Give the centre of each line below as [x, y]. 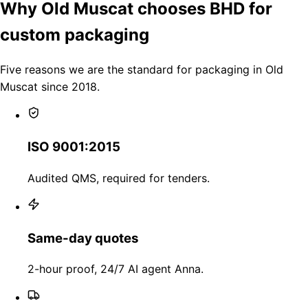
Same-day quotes [83, 238]
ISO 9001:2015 [74, 147]
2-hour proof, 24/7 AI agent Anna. [115, 269]
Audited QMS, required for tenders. [119, 178]
